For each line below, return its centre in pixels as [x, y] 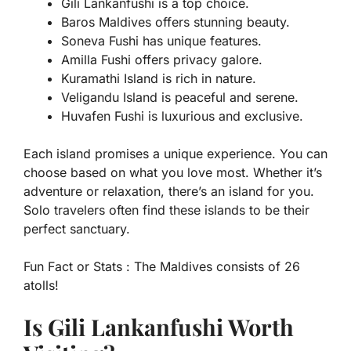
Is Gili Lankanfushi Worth [159, 327]
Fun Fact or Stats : [77, 267]
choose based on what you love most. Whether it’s [173, 173]
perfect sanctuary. [77, 229]
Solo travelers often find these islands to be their [166, 210]
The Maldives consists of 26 [215, 267]
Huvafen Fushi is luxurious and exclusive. [182, 116]
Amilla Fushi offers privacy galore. [162, 60]
